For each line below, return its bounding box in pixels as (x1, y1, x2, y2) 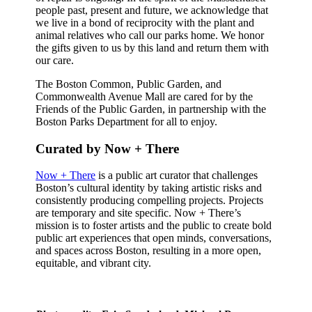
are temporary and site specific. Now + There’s (36, 207, 242, 219)
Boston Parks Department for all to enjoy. (36, 115, 218, 127)
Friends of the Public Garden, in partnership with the (36, 102, 267, 115)
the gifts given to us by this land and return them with (36, 41, 270, 54)
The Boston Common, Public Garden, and (36, 77, 222, 90)
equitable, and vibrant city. (36, 257, 152, 270)
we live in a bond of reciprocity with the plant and (36, 16, 255, 29)
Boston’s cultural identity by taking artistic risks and (36, 182, 263, 194)
